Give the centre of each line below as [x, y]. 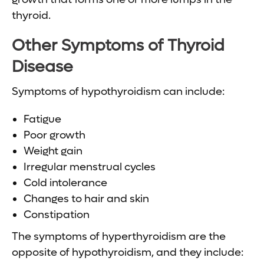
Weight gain [53, 151]
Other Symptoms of [90, 45]
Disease [42, 67]
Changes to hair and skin [86, 199]
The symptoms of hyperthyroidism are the [119, 236]
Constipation [57, 214]
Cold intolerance [65, 183]
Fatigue [42, 119]
